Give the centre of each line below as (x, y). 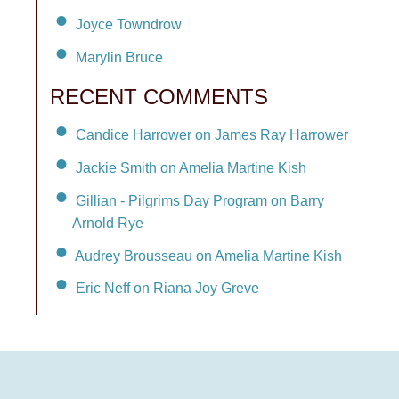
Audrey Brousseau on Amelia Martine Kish (208, 256)
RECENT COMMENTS (159, 97)
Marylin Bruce (119, 58)
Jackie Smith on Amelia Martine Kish (191, 167)
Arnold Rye (108, 223)
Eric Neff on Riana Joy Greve (167, 289)
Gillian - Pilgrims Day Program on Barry (200, 200)
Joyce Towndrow (129, 25)
